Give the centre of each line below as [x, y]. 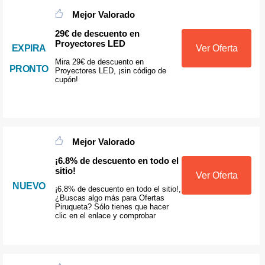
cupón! [66, 79]
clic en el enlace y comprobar [105, 215]
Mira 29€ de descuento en [99, 62]
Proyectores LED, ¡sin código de [110, 70]
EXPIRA [29, 49]
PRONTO [29, 69]
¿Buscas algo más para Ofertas [109, 198]
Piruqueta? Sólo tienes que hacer [112, 206]
